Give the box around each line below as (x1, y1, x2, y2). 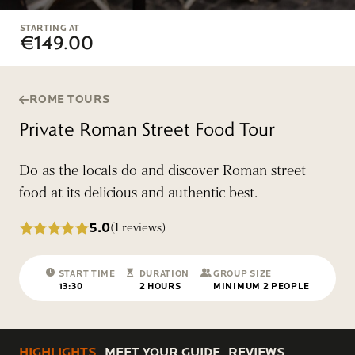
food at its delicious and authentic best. (19, 184, 258, 202)
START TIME (58, 269, 116, 279)
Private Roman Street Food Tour (19, 117, 275, 140)
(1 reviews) (109, 219, 166, 235)
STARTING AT (20, 23, 80, 33)
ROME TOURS (29, 93, 110, 106)
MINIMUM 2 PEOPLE (213, 281, 310, 292)
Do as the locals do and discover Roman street (19, 162, 306, 180)
